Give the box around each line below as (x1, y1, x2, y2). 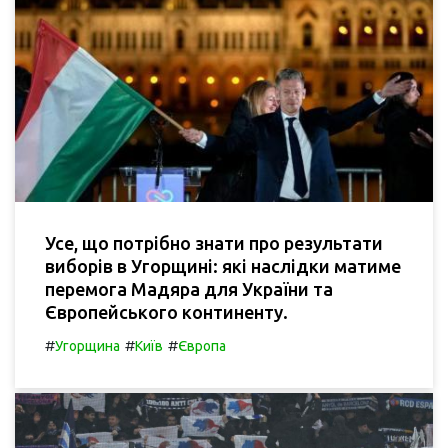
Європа (178, 338, 226, 355)
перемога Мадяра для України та (45, 279, 333, 300)
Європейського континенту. (45, 302, 288, 323)
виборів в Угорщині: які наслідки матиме (45, 256, 401, 277)
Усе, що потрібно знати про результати (45, 233, 383, 254)
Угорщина (55, 338, 120, 355)
